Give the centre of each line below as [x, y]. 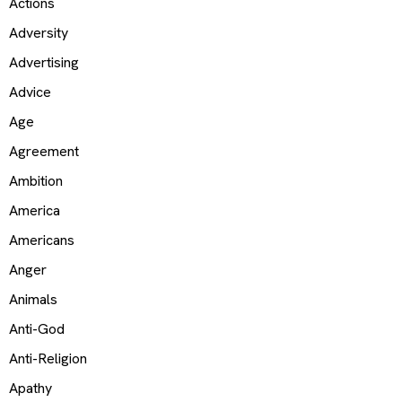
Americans [42, 240]
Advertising [44, 62]
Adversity [39, 32]
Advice [30, 92]
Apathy [31, 388]
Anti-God [37, 328]
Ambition [36, 180]
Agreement [44, 151]
